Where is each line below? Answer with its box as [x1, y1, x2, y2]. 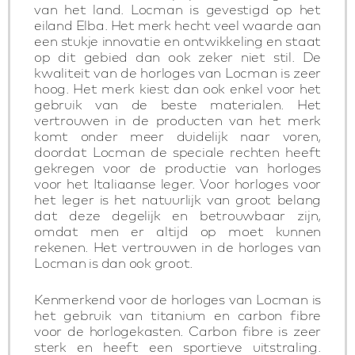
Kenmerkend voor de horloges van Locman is [34, 291, 321, 307]
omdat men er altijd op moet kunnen [34, 223, 321, 239]
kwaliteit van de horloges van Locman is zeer [34, 64, 321, 81]
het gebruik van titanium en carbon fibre [34, 307, 321, 323]
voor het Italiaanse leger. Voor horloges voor [34, 175, 321, 192]
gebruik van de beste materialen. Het [34, 96, 321, 113]
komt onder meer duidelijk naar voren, [34, 128, 321, 144]
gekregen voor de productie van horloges [34, 159, 321, 176]
